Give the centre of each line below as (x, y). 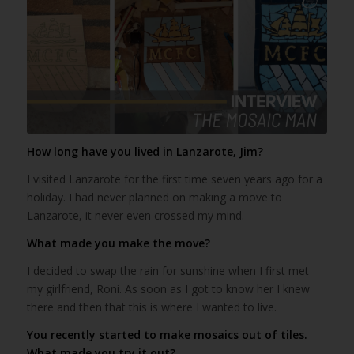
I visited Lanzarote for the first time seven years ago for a (174, 179)
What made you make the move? (118, 243)
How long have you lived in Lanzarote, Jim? (145, 152)
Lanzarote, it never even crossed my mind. (135, 216)
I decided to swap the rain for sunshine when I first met (168, 271)
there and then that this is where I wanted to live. (151, 307)
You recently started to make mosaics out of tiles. (167, 334)
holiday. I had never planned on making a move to (154, 198)
